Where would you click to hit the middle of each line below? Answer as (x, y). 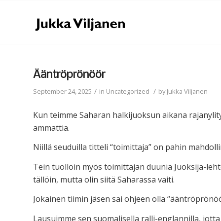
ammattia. (51, 128)
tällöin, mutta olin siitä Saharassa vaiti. (104, 179)
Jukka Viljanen (187, 91)
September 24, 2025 (62, 91)
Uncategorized (128, 91)
